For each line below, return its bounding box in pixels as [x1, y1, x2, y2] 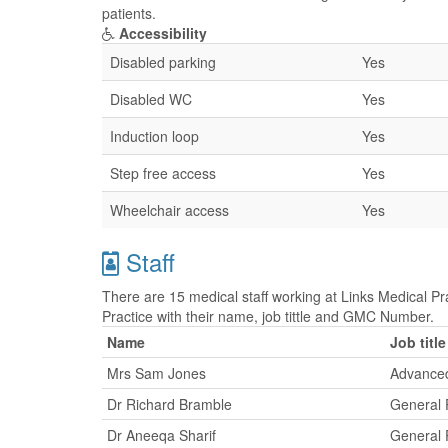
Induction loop [110, 126, 199, 146]
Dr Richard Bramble [107, 394, 232, 414]
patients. [102, 3, 156, 23]
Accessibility [115, 23, 207, 43]
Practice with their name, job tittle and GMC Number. [102, 306, 434, 326]
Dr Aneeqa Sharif [107, 425, 216, 445]
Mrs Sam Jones [107, 363, 206, 383]
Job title [390, 332, 446, 352]
